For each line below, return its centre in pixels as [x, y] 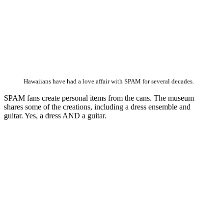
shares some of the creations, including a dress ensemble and [97, 107]
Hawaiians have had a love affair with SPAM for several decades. [109, 82]
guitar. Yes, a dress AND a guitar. [55, 116]
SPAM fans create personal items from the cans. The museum [99, 98]
